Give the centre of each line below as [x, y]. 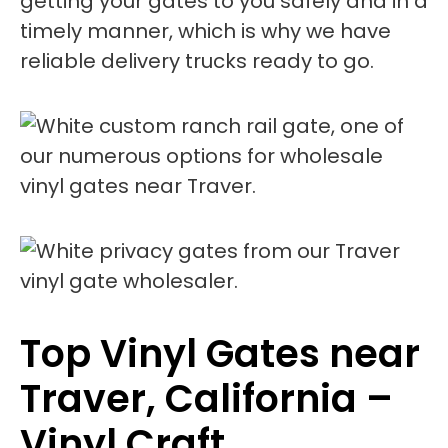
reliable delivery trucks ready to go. [197, 61]
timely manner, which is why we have [205, 31]
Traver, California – [206, 398]
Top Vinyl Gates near [220, 353]
